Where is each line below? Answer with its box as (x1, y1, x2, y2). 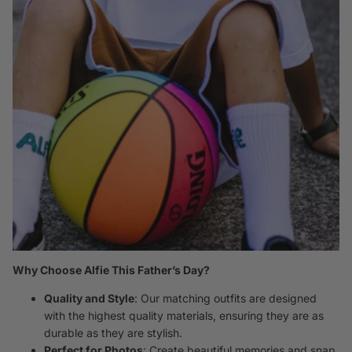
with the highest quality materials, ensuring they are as (44, 309, 324, 323)
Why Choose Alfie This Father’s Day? (13, 263, 210, 277)
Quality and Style (44, 291, 134, 306)
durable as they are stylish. (44, 326, 182, 340)
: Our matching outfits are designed (134, 291, 317, 306)
